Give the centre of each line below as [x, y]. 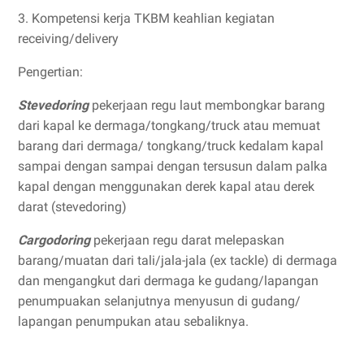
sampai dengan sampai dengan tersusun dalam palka [173, 166]
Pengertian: [50, 72]
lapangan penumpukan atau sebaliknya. [133, 321]
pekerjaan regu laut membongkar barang [208, 105]
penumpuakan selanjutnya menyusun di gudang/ [159, 301]
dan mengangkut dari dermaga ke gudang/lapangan [168, 281]
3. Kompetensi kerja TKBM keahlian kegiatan [146, 18]
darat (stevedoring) [72, 207]
